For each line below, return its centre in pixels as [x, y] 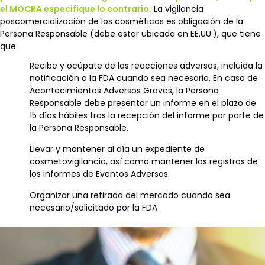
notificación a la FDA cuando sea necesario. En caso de [144, 78]
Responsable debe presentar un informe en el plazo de [143, 103]
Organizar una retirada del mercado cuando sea [130, 195]
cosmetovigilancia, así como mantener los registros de [144, 161]
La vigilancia [177, 9]
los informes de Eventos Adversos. [100, 174]
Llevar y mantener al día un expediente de [117, 149]
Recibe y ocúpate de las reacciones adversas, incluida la [146, 65]
